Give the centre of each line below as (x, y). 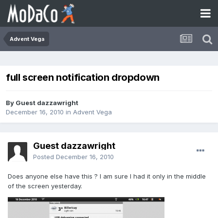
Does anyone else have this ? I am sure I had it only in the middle (107, 176)
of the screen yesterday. (45, 186)
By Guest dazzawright (42, 103)
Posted (45, 157)
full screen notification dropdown (83, 78)
